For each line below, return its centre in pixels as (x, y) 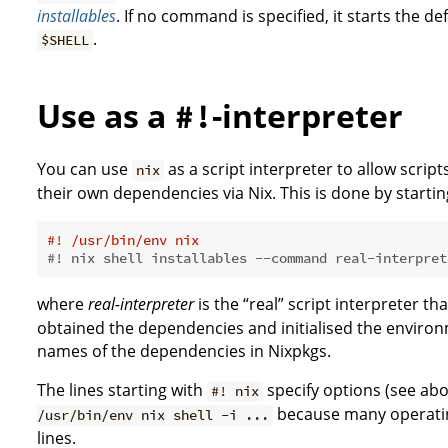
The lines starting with (122, 390)
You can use (84, 169)
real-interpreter (141, 304)
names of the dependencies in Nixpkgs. (184, 351)
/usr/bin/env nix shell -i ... (153, 415)
